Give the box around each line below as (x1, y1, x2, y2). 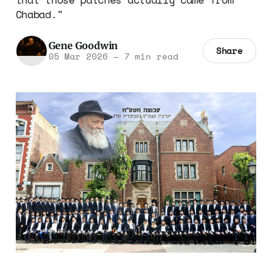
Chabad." (15, 6, 63, 22)
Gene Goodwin (48, 39, 118, 52)
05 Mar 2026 (48, 50, 108, 63)
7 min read (118, 50, 178, 63)
